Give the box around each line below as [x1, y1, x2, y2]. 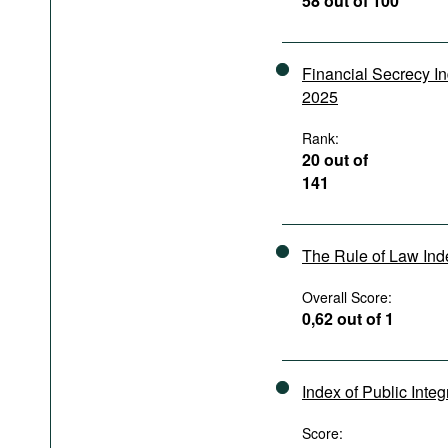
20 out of [302, 148, 368, 171]
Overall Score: [302, 287, 392, 307]
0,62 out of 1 [302, 307, 394, 330]
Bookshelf [80, 27, 151, 50]
